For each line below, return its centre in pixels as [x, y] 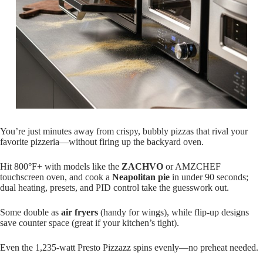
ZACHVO [142, 167]
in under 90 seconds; [209, 177]
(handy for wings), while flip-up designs [173, 213]
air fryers [80, 213]
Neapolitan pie [141, 177]
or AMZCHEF [192, 167]
